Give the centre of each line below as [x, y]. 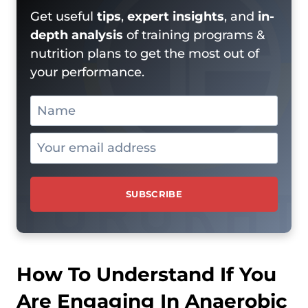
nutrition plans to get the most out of [145, 53]
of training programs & [194, 35]
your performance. [87, 72]
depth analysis [77, 35]
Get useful [64, 16]
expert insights [176, 16]
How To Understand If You [146, 275]
